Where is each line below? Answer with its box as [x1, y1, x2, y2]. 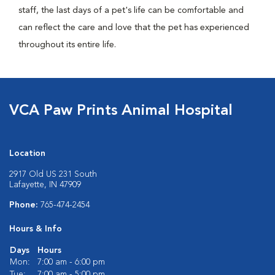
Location [9, 149, 45, 158]
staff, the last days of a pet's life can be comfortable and [18, 6, 244, 15]
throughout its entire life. [18, 41, 116, 49]
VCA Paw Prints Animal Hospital [9, 104, 233, 118]
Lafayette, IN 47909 [9, 180, 81, 189]
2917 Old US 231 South [9, 170, 97, 179]
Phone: [9, 201, 41, 209]
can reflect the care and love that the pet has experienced [18, 23, 249, 32]
